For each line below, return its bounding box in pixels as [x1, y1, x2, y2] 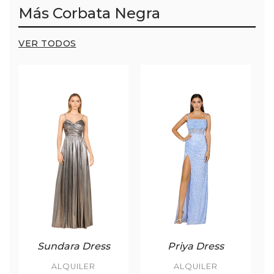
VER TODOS [18, 38, 76, 50]
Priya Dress [168, 240, 224, 252]
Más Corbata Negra [18, 4, 160, 23]
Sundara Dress [37, 240, 110, 252]
